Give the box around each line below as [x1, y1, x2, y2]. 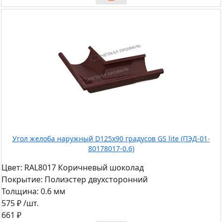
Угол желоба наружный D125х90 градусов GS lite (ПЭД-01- [12, 134, 210, 144]
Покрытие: [1, 174, 43, 185]
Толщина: [1, 186, 39, 197]
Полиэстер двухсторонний [43, 174, 148, 185]
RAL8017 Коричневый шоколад [22, 162, 144, 173]
